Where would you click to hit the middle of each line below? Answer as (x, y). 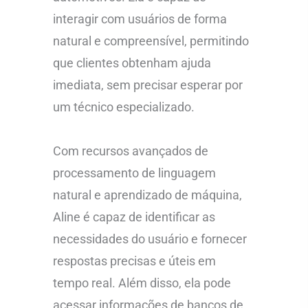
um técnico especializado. (124, 107)
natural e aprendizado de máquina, (148, 195)
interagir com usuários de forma (140, 19)
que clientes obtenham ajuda (132, 63)
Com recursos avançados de (131, 151)
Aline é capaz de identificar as (134, 217)
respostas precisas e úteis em (135, 261)
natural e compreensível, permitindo (151, 41)
